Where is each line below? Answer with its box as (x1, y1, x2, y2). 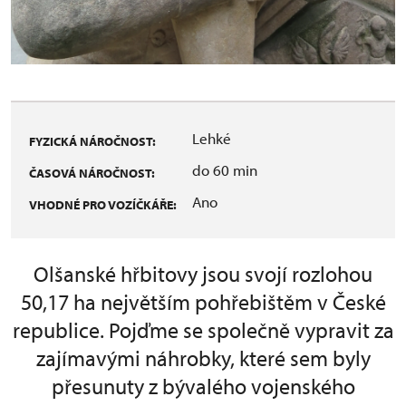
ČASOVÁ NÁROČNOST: (29, 165, 155, 182)
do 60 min (192, 160, 257, 180)
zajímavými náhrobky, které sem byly (35, 344, 371, 372)
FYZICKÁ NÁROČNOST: (29, 133, 156, 150)
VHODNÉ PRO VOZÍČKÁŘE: (29, 197, 177, 214)
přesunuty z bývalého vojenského (51, 372, 355, 401)
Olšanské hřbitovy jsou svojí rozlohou (34, 260, 372, 288)
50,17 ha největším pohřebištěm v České (20, 288, 386, 316)
